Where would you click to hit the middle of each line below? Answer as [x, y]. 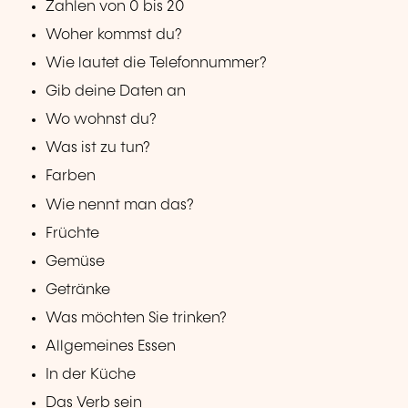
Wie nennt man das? [120, 205]
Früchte [73, 233]
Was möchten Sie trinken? [137, 318]
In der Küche [91, 374]
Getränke [78, 290]
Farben [71, 177]
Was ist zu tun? [98, 148]
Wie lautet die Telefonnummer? [157, 64]
